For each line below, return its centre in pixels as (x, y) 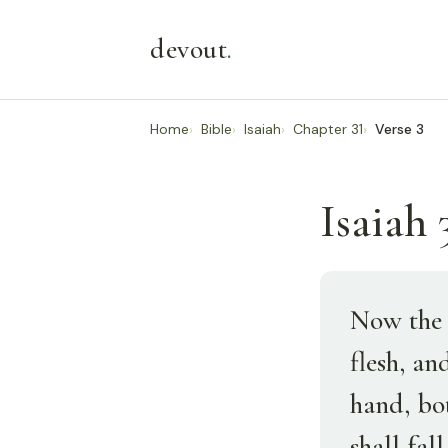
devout (188, 49)
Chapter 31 (328, 129)
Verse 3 (399, 129)
